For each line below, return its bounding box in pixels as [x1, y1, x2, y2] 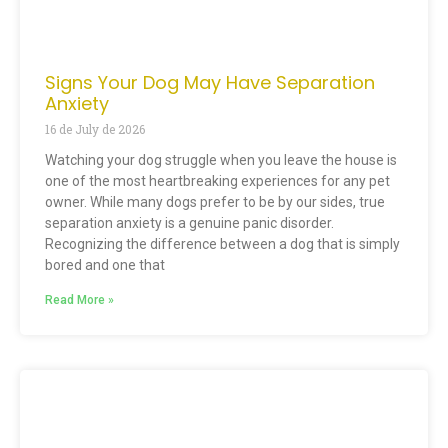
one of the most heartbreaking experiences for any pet [45, 173, 390, 190]
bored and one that [45, 257, 165, 274]
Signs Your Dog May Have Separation [45, 70, 375, 96]
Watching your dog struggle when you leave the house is [45, 152, 397, 169]
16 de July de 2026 [45, 121, 145, 138]
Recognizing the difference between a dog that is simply [45, 236, 400, 253]
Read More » [45, 293, 114, 308]
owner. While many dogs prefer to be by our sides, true [45, 194, 385, 211]
